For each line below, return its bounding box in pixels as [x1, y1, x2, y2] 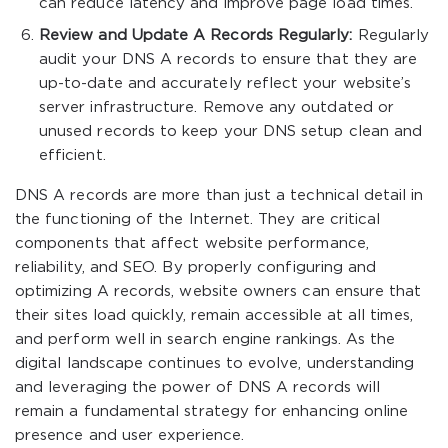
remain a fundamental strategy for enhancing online [15, 405, 409, 418]
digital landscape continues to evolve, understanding [15, 357, 415, 370]
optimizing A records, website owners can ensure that [15, 285, 422, 298]
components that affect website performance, [15, 237, 369, 250]
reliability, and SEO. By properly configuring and [15, 261, 377, 274]
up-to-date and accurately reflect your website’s [39, 77, 412, 90]
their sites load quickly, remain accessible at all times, [15, 309, 413, 322]
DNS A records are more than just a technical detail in [15, 189, 424, 202]
